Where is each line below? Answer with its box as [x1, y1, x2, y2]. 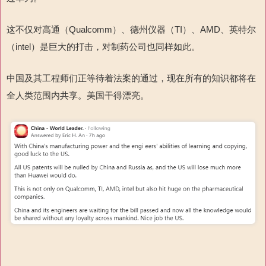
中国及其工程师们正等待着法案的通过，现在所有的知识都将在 [7, 73, 256, 84]
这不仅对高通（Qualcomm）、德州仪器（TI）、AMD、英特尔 [7, 24, 256, 35]
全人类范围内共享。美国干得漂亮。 [7, 90, 149, 101]
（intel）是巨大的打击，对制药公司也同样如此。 [7, 42, 200, 52]
